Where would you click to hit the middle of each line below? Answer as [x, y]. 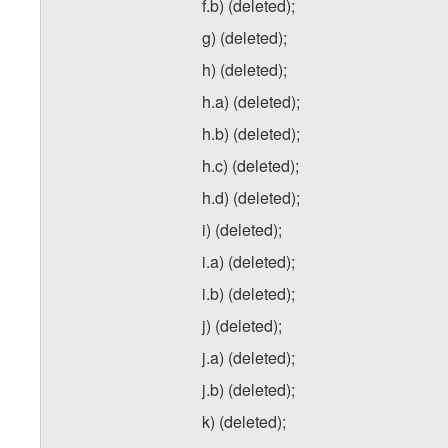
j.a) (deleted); [248, 358]
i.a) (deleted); [248, 262]
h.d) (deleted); [251, 198]
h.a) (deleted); [251, 102]
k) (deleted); [244, 422]
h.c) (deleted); [250, 166]
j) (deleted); [242, 326]
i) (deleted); [242, 230]
